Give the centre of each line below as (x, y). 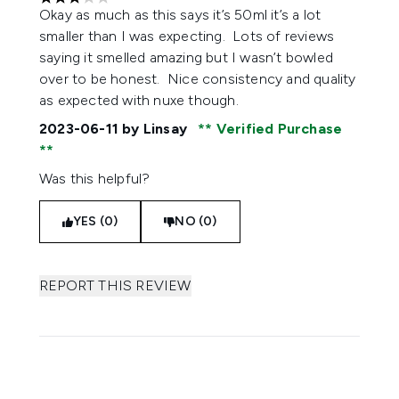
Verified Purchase (277, 129)
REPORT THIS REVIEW (115, 285)
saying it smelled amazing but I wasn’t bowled (187, 57)
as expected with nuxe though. (141, 100)
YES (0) (96, 221)
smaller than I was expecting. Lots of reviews (187, 36)
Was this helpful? (95, 179)
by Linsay (155, 129)
